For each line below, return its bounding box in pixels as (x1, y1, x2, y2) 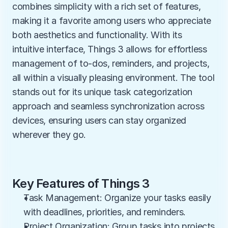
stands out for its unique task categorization (12, 87, 192, 97)
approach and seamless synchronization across (12, 101, 205, 111)
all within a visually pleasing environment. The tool (12, 72, 215, 83)
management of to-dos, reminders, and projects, (12, 58, 210, 69)
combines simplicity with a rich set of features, (12, 1, 201, 12)
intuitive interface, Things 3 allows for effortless (12, 44, 207, 54)
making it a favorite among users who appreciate (12, 15, 212, 26)
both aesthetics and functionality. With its (12, 30, 182, 40)
